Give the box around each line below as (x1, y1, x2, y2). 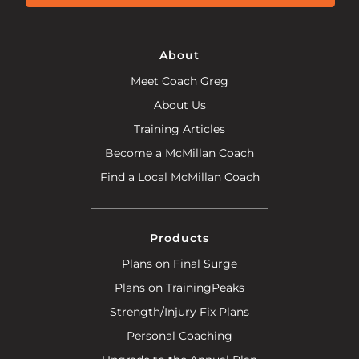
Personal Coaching (127, 328, 232, 343)
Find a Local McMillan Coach (99, 169, 260, 184)
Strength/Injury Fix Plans (110, 304, 249, 319)
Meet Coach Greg (131, 73, 228, 88)
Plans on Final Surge (122, 256, 237, 271)
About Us (153, 97, 206, 112)
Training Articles (134, 121, 225, 136)
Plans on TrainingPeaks (115, 280, 244, 295)
